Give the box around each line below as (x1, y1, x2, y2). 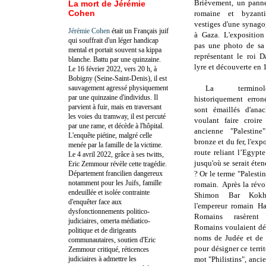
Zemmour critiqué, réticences (68, 245, 149, 254)
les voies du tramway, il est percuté (68, 112, 166, 121)
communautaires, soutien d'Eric (68, 235, 156, 244)
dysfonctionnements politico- (68, 207, 150, 216)
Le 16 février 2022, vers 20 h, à (68, 64, 157, 73)
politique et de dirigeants (68, 226, 137, 235)
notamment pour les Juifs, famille (68, 178, 161, 187)
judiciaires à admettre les (68, 254, 137, 263)
